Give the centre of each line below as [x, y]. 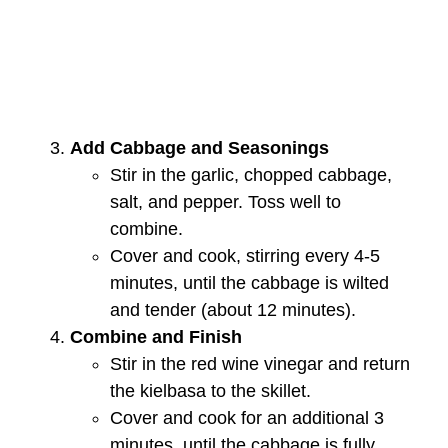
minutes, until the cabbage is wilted [249, 282]
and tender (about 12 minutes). [233, 309]
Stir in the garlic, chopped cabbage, [251, 174]
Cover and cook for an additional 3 [247, 417]
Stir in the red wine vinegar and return [260, 363]
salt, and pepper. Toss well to [225, 201]
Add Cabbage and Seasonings [199, 147]
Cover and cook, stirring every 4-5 [245, 255]
